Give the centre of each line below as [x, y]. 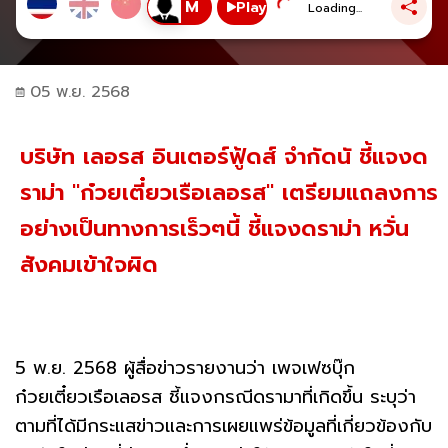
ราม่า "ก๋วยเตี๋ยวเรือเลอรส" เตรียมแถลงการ [229, 192]
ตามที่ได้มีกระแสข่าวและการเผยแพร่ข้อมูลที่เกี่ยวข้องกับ [223, 425]
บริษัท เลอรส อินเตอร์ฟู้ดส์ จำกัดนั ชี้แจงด [224, 156]
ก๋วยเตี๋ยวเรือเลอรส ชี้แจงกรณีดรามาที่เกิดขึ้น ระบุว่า [215, 396]
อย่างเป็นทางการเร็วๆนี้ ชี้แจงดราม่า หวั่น [214, 228]
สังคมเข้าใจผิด [89, 264]
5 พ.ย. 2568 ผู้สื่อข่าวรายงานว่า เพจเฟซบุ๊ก [185, 367]
